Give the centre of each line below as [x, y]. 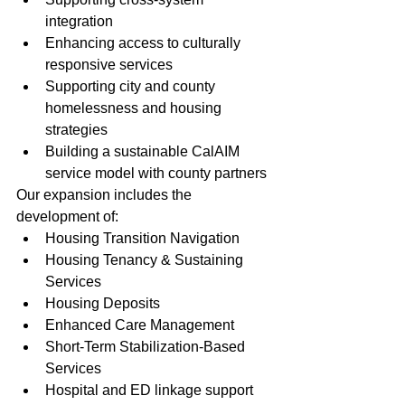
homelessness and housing [135, 108]
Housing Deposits [103, 304]
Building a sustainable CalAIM [144, 152]
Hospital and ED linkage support [149, 391]
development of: [67, 217]
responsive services [109, 65]
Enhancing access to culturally [145, 43]
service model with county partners [156, 174]
